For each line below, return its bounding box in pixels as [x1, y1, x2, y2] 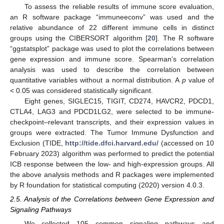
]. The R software [155, 33, 214, 42]
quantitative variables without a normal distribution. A [10, 75, 182, 84]
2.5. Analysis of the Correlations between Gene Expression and [10, 194, 214, 203]
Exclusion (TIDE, [10, 138, 65, 147]
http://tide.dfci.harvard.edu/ [65, 138, 159, 147]
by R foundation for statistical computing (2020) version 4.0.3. [10, 180, 204, 189]
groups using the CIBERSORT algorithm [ [10, 33, 148, 42]
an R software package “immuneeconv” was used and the [10, 12, 214, 21]
